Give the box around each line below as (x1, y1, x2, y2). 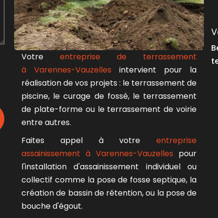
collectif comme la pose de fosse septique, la (21, 174, 197, 185)
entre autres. (21, 116, 71, 128)
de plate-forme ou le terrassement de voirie (21, 103, 197, 115)
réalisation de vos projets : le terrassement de (21, 77, 197, 89)
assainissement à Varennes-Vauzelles (21, 147, 173, 159)
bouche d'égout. (21, 200, 83, 212)
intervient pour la (111, 64, 197, 75)
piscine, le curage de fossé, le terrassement (21, 90, 197, 102)
